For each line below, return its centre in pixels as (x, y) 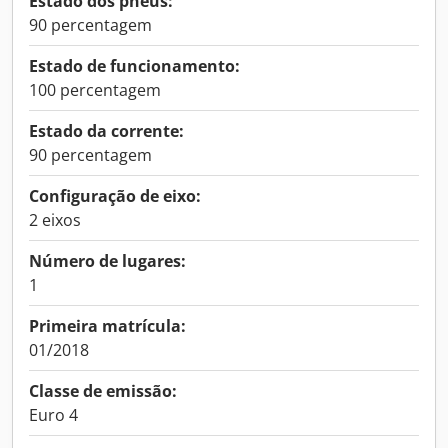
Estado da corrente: (106, 131)
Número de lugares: (107, 261)
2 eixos (55, 220)
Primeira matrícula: (107, 326)
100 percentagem (95, 90)
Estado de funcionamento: (134, 66)
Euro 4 (53, 415)
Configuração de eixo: (115, 196)
